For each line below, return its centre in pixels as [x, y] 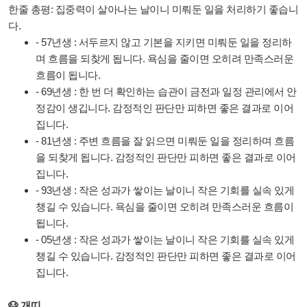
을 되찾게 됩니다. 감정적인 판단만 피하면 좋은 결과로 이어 [166, 157]
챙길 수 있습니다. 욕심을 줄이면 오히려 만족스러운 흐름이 [164, 207]
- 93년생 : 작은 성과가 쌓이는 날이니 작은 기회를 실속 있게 [165, 190]
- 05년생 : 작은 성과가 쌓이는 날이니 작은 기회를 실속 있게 [165, 240]
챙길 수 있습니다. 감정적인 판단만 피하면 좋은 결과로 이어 [166, 256]
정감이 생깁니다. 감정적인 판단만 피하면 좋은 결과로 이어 [164, 108]
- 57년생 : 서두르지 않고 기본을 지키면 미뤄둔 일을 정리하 [164, 42]
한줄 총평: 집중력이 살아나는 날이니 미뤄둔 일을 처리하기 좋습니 [153, 9]
